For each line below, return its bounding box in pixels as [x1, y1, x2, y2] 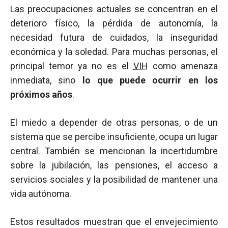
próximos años [10, 89, 72, 100]
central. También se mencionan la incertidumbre [10, 146, 218, 156]
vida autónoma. [10, 188, 71, 199]
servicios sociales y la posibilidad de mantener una [10, 174, 218, 185]
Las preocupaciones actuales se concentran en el [10, 4, 218, 14]
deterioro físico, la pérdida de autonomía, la [10, 18, 218, 28]
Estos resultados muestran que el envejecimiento [10, 216, 218, 227]
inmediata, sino [10, 75, 82, 85]
